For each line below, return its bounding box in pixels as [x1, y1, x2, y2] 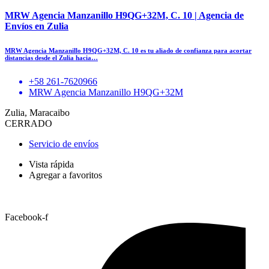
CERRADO [5, 118, 52, 128]
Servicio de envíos [29, 138, 98, 149]
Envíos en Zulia [5, 20, 68, 31]
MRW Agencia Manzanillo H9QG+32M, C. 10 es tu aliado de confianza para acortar [5, 46, 252, 54]
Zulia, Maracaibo [5, 107, 70, 118]
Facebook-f [5, 211, 48, 222]
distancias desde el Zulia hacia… [5, 53, 98, 61]
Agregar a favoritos [29, 169, 102, 180]
